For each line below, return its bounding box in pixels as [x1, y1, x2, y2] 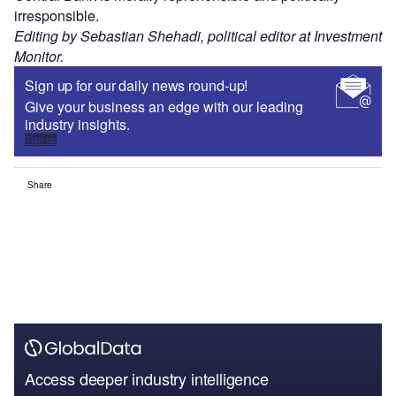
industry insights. [25, 113, 130, 134]
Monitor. [14, 45, 64, 66]
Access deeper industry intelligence [25, 366, 269, 390]
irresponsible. [14, 4, 99, 26]
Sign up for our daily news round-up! [25, 74, 248, 95]
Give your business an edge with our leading [25, 95, 303, 117]
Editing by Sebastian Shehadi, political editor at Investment [14, 25, 382, 46]
